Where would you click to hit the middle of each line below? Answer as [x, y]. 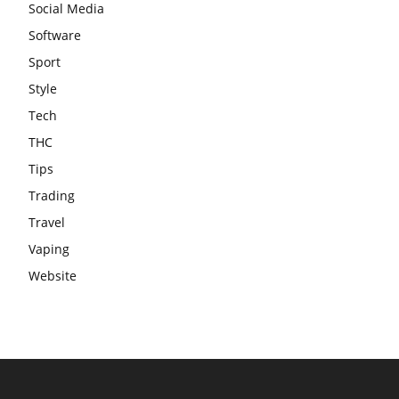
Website [53, 275]
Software [55, 35]
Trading [52, 195]
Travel [47, 222]
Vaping [49, 248]
